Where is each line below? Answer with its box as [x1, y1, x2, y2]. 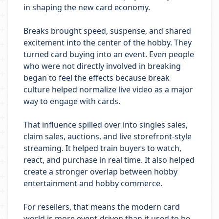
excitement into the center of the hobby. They [23, 37, 192, 48]
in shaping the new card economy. [23, 2, 150, 13]
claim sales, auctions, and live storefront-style [23, 131, 192, 142]
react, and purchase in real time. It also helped [23, 154, 195, 165]
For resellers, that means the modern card [23, 201, 180, 212]
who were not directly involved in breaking [23, 61, 181, 71]
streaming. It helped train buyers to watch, [23, 143, 181, 153]
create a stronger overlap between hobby [23, 166, 177, 177]
